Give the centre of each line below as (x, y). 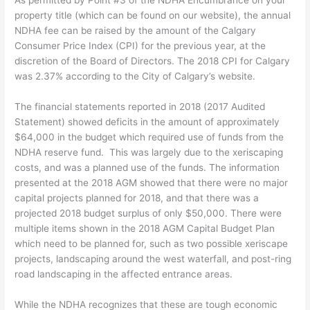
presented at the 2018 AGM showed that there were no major (152, 182)
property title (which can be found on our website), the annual (153, 16)
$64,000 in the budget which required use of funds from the (149, 137)
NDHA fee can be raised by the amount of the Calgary (136, 31)
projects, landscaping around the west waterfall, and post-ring (153, 258)
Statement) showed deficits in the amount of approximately (147, 121)
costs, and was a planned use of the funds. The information (147, 167)
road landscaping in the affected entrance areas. (124, 274)
